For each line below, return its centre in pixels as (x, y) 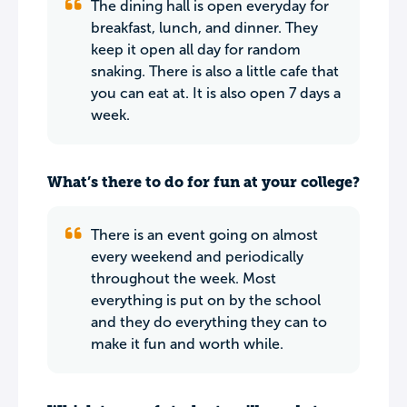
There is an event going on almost (204, 235)
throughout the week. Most (184, 278)
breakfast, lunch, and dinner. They (204, 28)
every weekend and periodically (197, 257)
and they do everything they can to (209, 322)
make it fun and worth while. (187, 344)
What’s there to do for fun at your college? (203, 182)
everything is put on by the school (206, 300)
